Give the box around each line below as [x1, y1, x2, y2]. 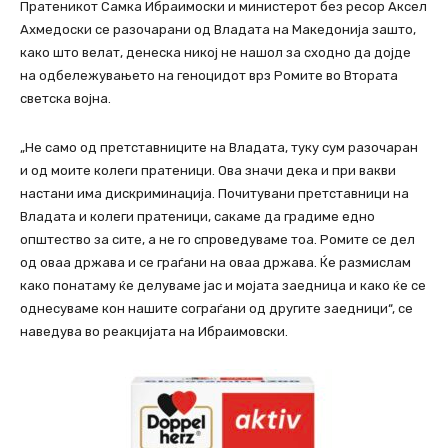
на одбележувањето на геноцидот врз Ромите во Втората [20, 68, 398, 84]
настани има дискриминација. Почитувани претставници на [20, 186, 409, 202]
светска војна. [20, 91, 111, 107]
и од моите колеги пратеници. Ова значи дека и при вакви [20, 163, 396, 179]
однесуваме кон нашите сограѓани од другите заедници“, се [20, 301, 413, 317]
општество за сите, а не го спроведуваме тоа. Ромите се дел [20, 232, 415, 248]
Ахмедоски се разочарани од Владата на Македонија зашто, [20, 22, 416, 38]
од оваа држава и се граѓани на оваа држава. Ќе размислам [20, 255, 411, 271]
